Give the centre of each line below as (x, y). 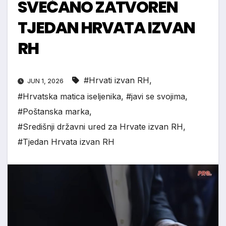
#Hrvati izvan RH (117, 80)
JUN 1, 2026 (45, 81)
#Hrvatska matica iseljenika (69, 97)
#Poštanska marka (53, 112)
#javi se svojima (156, 97)
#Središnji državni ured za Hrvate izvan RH (100, 127)
